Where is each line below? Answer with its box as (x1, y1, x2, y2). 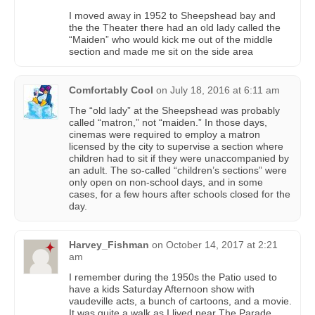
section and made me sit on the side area (69, 45, 253, 57)
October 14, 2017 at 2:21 (166, 238, 278, 250)
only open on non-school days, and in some (69, 176, 263, 188)
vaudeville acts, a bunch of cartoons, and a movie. (69, 295, 292, 307)
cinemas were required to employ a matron (69, 128, 260, 140)
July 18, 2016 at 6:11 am (170, 84, 280, 96)
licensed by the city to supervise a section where (69, 140, 283, 152)
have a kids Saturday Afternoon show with (69, 283, 255, 295)
